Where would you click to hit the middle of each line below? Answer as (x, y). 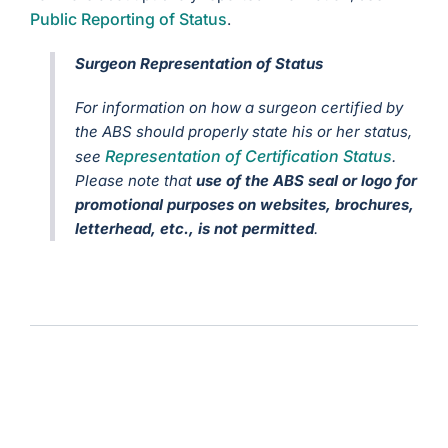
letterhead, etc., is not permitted (195, 229)
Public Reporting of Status (129, 19)
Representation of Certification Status (249, 156)
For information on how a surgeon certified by (239, 108)
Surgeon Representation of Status (199, 64)
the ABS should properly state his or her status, (244, 132)
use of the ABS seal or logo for (307, 181)
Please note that (136, 181)
